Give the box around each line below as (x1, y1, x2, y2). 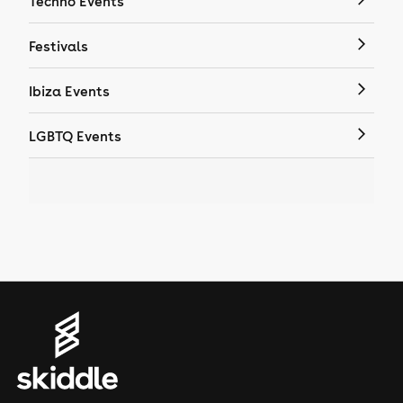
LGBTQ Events (29, 127, 121, 145)
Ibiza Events (29, 82, 110, 100)
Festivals (29, 37, 88, 55)
